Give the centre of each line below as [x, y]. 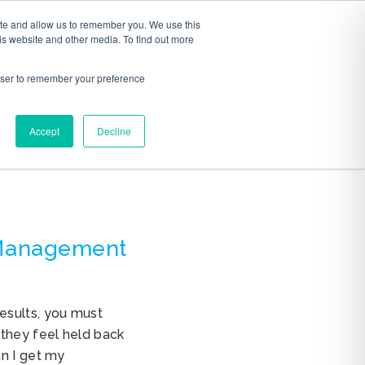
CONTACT [159, 33]
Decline [114, 131]
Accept [44, 131]
